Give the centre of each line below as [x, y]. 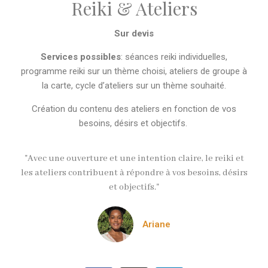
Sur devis [134, 33]
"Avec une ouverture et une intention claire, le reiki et [134, 158]
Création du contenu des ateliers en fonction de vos [134, 109]
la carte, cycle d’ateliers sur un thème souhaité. [134, 85]
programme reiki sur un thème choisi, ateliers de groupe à [134, 71]
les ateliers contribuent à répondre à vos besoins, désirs [134, 173]
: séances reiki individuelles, [174, 57]
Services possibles [81, 57]
